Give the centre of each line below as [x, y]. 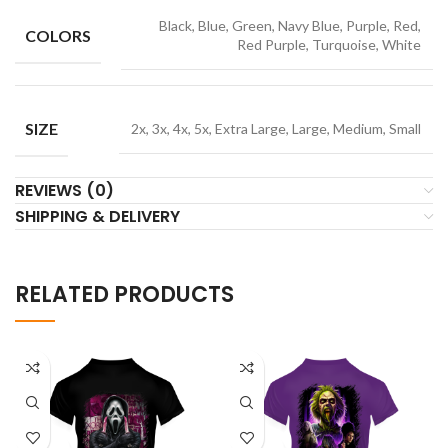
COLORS [58, 35]
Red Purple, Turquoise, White [329, 45]
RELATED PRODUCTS [124, 295]
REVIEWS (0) [64, 191]
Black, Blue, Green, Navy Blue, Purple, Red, [290, 26]
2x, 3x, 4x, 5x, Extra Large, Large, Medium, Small [276, 129]
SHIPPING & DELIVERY [97, 217]
